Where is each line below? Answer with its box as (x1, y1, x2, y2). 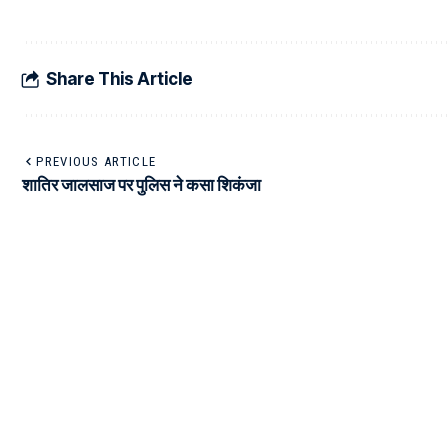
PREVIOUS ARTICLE (36, 154, 157, 169)
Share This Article (46, 68, 193, 89)
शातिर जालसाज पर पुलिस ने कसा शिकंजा (22, 175, 261, 195)
